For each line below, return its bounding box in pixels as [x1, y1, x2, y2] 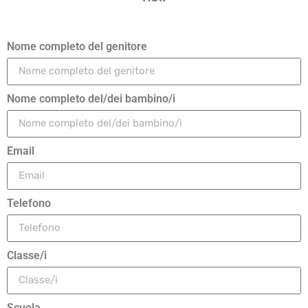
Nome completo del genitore [7, 39, 147, 53]
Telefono [7, 196, 51, 210]
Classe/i [7, 248, 47, 262]
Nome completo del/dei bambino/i [7, 91, 175, 105]
